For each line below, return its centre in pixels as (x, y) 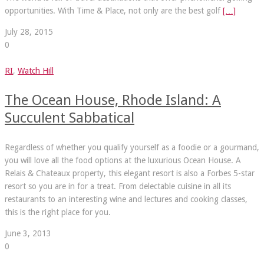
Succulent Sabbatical (70, 118)
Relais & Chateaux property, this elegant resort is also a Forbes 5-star (130, 173)
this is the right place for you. (58, 212)
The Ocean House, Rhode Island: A (113, 100)
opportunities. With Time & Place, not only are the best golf (114, 10)
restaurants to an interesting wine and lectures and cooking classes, (126, 199)
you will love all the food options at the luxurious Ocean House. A (123, 160)
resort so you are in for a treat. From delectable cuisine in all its (118, 186)
